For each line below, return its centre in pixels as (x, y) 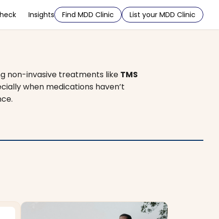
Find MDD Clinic (88, 15)
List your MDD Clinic (163, 15)
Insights (41, 15)
